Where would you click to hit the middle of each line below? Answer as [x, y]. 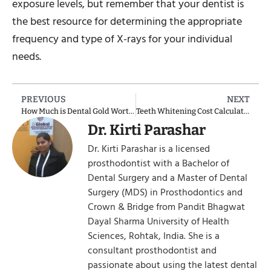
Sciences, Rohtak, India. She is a [154, 236]
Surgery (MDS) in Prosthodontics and [165, 192]
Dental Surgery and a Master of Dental [168, 178]
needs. [27, 57]
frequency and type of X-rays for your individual [122, 39]
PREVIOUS [44, 99]
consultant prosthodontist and [152, 250]
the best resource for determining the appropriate [127, 22]
